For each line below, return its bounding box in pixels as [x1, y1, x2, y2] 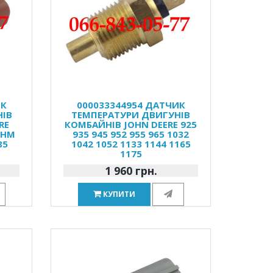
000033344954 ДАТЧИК [76, 99, 185, 111]
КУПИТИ [102, 189, 135, 199]
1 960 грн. [104, 163, 157, 178]
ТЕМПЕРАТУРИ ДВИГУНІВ [71, 108, 191, 121]
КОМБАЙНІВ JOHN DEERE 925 [65, 118, 197, 130]
